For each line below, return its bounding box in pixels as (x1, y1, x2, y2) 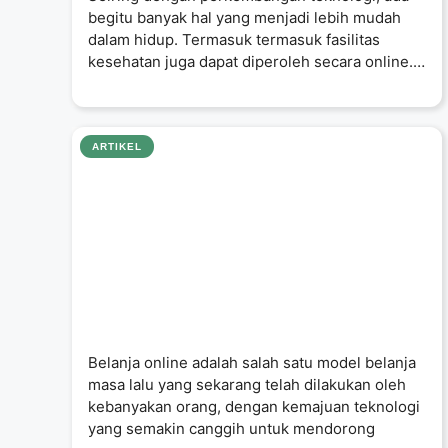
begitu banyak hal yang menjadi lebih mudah (88, 7, 401, 27)
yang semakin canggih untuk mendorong (88, 419, 375, 438)
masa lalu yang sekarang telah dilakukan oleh (88, 375, 406, 394)
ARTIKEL (92, 141, 142, 152)
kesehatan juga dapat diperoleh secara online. (88, 51, 413, 71)
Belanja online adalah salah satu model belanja (88, 353, 416, 372)
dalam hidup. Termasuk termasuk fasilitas (88, 29, 380, 49)
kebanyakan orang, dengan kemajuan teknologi (88, 397, 420, 416)
